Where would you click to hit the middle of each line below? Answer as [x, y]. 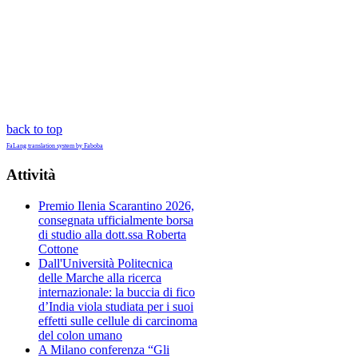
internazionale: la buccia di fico [117, 292]
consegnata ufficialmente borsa [116, 220]
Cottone [58, 249]
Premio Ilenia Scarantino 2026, [116, 205]
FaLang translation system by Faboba [55, 146]
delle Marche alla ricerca [100, 277]
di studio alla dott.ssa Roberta [112, 234]
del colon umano [80, 335]
